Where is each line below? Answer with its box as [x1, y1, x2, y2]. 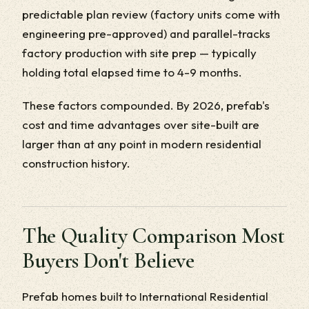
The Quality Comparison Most [22, 221, 285, 249]
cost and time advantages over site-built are [22, 117, 259, 132]
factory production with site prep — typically [22, 45, 257, 60]
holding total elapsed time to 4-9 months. [22, 64, 242, 79]
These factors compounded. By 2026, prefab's [22, 97, 270, 112]
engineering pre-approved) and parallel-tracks [22, 26, 270, 41]
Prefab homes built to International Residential [22, 288, 268, 303]
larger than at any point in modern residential [22, 136, 261, 151]
